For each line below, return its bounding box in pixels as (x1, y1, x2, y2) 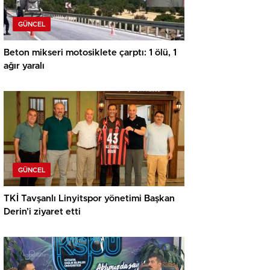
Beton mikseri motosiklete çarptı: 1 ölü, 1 (4, 48, 177, 58)
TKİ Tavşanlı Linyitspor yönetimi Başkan (4, 194, 175, 204)
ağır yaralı (4, 61, 45, 71)
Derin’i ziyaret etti (4, 207, 81, 217)
